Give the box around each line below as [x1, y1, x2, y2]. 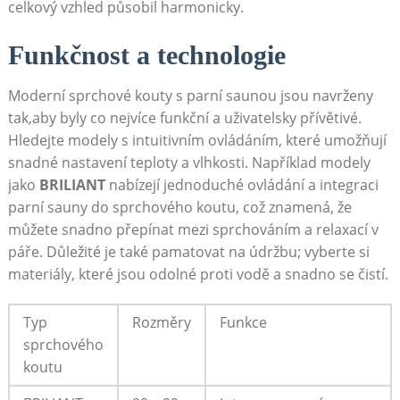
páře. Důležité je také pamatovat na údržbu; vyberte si [7, 242, 370, 262]
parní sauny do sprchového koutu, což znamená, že [7, 197, 352, 218]
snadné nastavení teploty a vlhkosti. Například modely [7, 153, 371, 173]
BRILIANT [38, 175, 105, 196]
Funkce [219, 312, 267, 333]
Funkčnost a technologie [7, 40, 286, 71]
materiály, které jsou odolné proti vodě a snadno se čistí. [7, 264, 388, 285]
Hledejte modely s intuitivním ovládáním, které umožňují [7, 130, 387, 151]
